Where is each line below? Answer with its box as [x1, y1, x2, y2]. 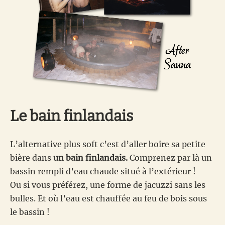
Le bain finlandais [10, 107, 133, 126]
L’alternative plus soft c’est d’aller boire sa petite [10, 139, 205, 150]
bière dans [10, 153, 53, 163]
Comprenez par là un [128, 153, 212, 163]
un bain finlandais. [53, 153, 128, 163]
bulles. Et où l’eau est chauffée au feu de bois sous [10, 193, 207, 204]
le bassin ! [10, 207, 50, 217]
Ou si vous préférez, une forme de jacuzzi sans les [10, 180, 205, 190]
